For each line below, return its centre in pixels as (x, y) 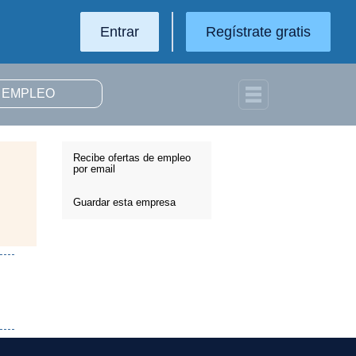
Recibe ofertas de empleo (132, 158)
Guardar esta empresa (124, 202)
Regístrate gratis (258, 32)
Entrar (120, 32)
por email (94, 169)
